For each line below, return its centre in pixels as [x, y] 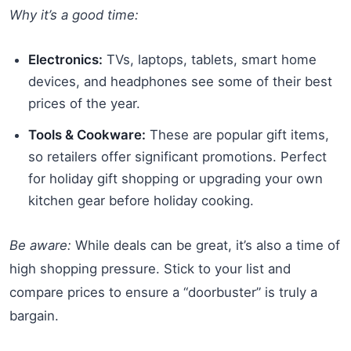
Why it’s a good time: [74, 14]
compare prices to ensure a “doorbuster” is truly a [163, 292]
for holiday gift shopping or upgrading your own [175, 178]
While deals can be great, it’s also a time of [206, 245]
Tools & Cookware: [87, 134]
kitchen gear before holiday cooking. [141, 200]
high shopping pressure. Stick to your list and [150, 268]
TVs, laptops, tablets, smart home [210, 59]
